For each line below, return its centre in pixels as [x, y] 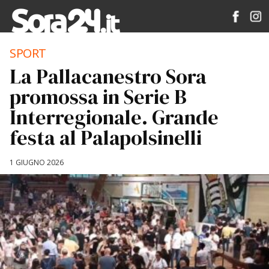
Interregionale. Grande [114, 117]
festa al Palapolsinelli [106, 138]
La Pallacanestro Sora [108, 76]
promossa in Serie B [98, 97]
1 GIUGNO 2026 [37, 162]
